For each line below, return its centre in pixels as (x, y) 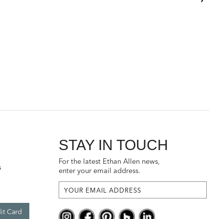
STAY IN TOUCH (114, 145)
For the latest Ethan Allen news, (109, 162)
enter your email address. (100, 171)
